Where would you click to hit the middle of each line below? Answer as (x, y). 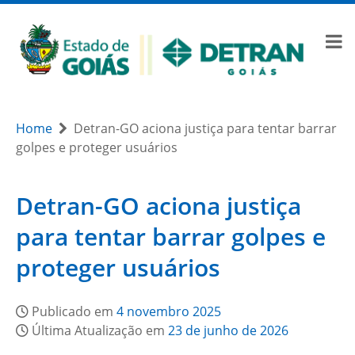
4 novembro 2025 (169, 312)
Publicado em (74, 312)
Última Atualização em (100, 331)
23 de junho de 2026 (228, 331)
